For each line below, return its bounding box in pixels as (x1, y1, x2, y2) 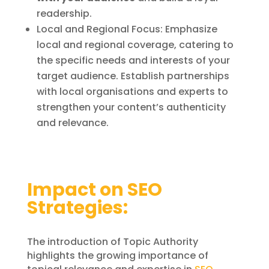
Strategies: (26, 195, 128, 220)
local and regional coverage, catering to (36, 37, 234, 52)
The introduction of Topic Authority (26, 234, 198, 249)
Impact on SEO (26, 177, 162, 202)
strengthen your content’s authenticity (36, 100, 226, 114)
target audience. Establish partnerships (36, 68, 229, 83)
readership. (36, 6, 92, 20)
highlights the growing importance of (26, 248, 208, 262)
